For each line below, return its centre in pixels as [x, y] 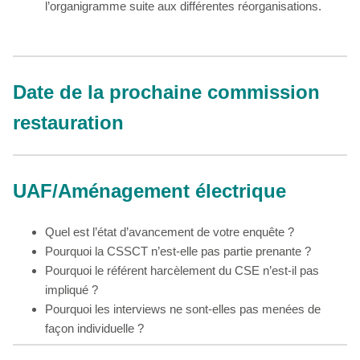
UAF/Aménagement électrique [149, 190]
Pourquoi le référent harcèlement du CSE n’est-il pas [182, 270]
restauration [68, 122]
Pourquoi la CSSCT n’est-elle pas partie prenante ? [178, 251]
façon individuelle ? [94, 328]
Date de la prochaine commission [166, 92]
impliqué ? [72, 289]
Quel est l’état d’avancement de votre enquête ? [170, 231]
